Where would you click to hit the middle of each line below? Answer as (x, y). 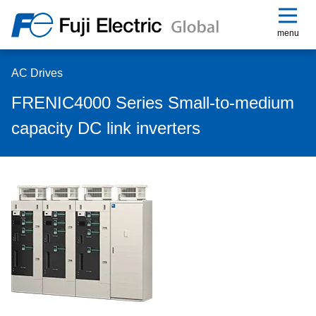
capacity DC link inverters (106, 128)
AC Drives (37, 73)
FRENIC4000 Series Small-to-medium (153, 103)
